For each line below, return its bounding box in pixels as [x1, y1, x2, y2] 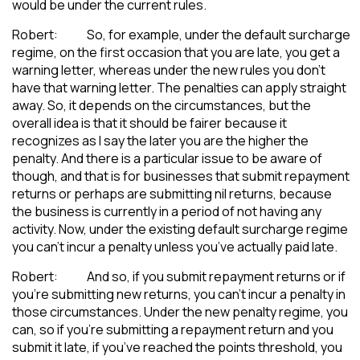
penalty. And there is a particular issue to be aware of [12, 149, 322, 167]
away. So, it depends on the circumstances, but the [12, 96, 311, 114]
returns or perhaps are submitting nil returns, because [12, 184, 332, 202]
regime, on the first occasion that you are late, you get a [12, 43, 340, 61]
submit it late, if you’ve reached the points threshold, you [12, 337, 342, 356]
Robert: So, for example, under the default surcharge [12, 25, 350, 43]
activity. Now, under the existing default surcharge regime [12, 219, 348, 238]
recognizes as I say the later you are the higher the [12, 131, 309, 149]
